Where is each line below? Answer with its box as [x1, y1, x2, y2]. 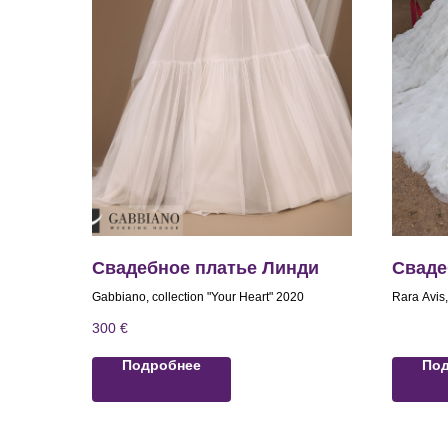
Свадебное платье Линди [92, 258, 319, 279]
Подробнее [122, 357, 201, 374]
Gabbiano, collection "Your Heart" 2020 [92, 290, 304, 305]
